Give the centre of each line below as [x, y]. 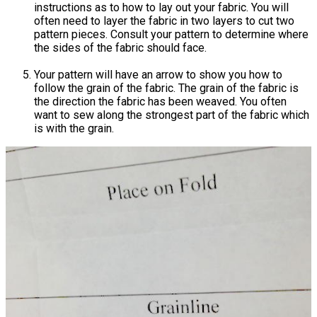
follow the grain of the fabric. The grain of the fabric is [166, 88]
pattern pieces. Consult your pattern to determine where [171, 35]
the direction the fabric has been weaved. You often [160, 102]
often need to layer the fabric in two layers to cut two [164, 21]
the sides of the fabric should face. [120, 48]
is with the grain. [74, 129]
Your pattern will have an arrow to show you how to [158, 75]
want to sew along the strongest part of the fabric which [172, 115]
